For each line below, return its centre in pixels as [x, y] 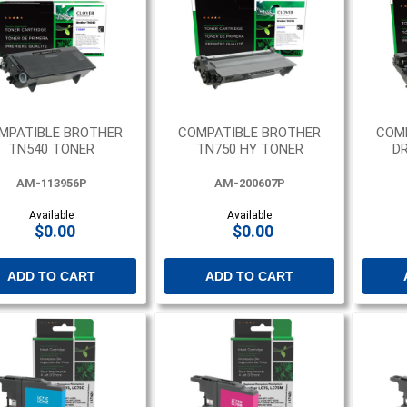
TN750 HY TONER [249, 149]
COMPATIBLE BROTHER [250, 133]
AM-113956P [51, 184]
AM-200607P [249, 184]
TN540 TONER [52, 149]
